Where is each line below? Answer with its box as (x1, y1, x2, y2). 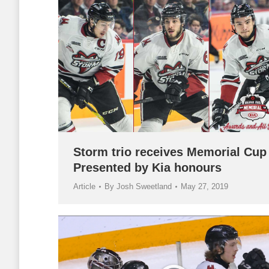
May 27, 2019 (181, 181, 228, 191)
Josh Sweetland (116, 181, 172, 191)
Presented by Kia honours (73, 160, 222, 174)
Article (73, 181, 95, 191)
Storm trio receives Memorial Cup (73, 145, 267, 159)
